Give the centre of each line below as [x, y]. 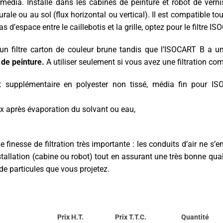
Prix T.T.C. [131, 217]
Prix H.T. [70, 217]
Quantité [195, 217]
